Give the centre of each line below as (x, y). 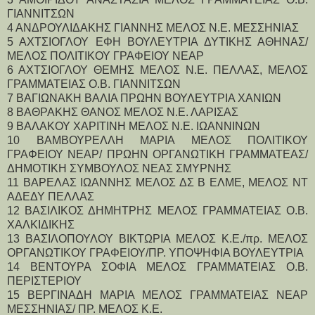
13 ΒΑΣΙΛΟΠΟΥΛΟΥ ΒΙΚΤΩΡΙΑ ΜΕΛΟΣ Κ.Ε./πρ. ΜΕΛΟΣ (157, 238)
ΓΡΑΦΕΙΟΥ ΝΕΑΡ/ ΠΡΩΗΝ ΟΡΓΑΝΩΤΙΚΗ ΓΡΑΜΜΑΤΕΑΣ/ (157, 154)
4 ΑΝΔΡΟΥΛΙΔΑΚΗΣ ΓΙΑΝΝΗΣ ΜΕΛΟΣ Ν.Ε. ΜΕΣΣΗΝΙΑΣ (153, 27)
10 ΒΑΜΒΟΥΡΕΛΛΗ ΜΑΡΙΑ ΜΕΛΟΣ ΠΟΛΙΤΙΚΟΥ (157, 140)
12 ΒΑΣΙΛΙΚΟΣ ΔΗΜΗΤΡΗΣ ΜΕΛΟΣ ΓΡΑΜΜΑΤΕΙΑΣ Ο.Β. (157, 210)
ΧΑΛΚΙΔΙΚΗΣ (41, 224)
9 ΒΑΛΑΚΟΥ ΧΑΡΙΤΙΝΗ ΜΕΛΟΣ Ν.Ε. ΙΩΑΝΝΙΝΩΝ (134, 126)
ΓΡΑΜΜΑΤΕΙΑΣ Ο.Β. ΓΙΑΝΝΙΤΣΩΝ (94, 84)
